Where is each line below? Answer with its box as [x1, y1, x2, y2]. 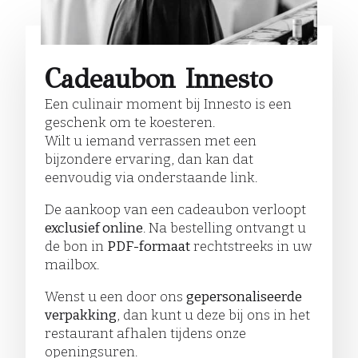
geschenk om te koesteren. [45, 113, 215, 131]
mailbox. [45, 256, 99, 273]
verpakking [45, 306, 117, 324]
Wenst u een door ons [45, 288, 186, 305]
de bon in [45, 237, 107, 255]
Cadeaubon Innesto [45, 62, 272, 95]
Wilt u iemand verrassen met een [45, 132, 257, 149]
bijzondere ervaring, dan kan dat [45, 150, 253, 168]
